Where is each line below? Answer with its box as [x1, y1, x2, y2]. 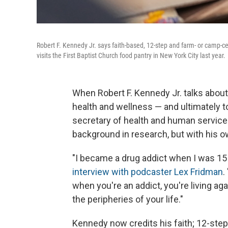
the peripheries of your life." [72, 193, 183, 205]
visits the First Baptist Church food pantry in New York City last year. [37, 51, 225, 60]
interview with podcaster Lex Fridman [72, 166, 223, 177]
